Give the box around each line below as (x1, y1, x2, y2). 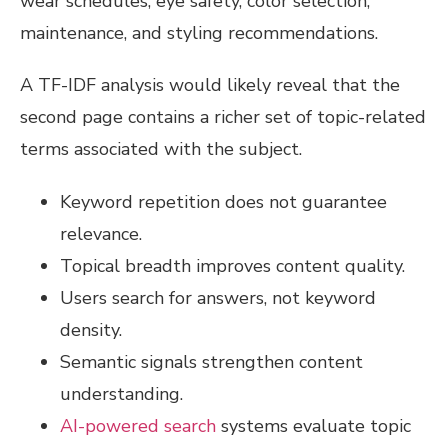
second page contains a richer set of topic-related (20, 105, 426, 130)
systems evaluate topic (216, 414, 411, 439)
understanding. (60, 382, 183, 407)
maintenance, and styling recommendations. (20, 20, 378, 45)
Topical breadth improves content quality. (60, 254, 405, 279)
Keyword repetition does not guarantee (60, 190, 387, 215)
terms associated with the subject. (20, 137, 302, 162)
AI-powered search (60, 414, 216, 439)
